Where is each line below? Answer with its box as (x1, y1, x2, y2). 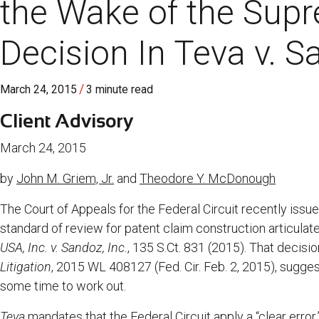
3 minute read (86, 83, 153, 97)
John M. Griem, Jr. (16, 171, 114, 187)
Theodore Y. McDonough (140, 171, 276, 187)
